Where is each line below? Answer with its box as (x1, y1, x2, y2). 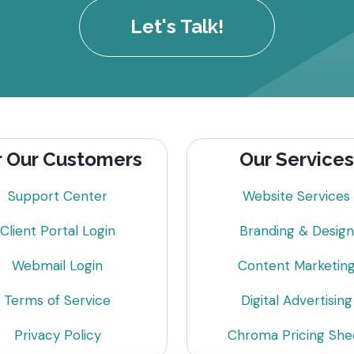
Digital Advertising (240, 291, 352, 309)
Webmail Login (12, 256, 104, 274)
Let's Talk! (130, 14, 224, 38)
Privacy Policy (13, 326, 101, 344)
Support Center (7, 186, 107, 205)
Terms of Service (4, 291, 111, 309)
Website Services (243, 186, 351, 205)
